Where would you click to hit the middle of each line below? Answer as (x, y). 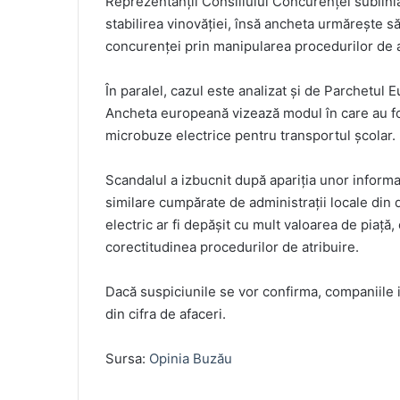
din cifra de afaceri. (166, 314)
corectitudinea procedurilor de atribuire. (232, 247)
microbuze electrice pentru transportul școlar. (250, 136)
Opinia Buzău (191, 359)
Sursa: (127, 359)
